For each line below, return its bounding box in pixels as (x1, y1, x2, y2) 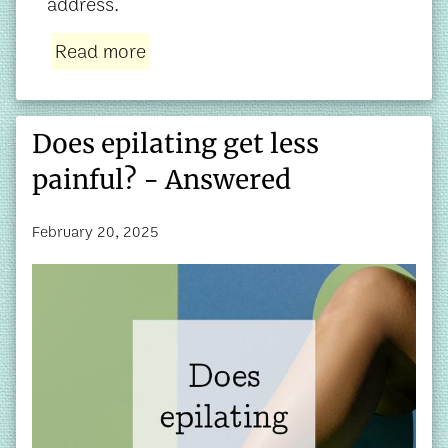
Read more (55, 36, 146, 66)
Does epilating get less (32, 126, 319, 160)
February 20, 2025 (32, 220, 159, 244)
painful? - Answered (32, 162, 291, 196)
